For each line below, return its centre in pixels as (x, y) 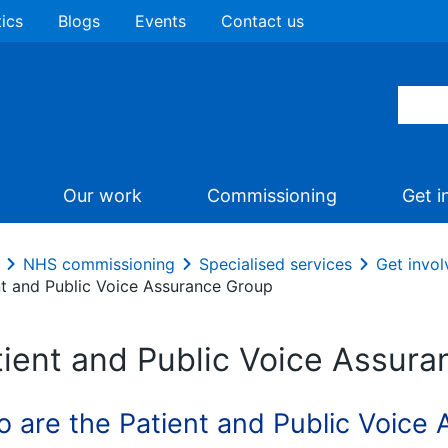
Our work (102, 195)
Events (160, 21)
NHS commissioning (99, 264)
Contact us (262, 21)
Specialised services (275, 264)
